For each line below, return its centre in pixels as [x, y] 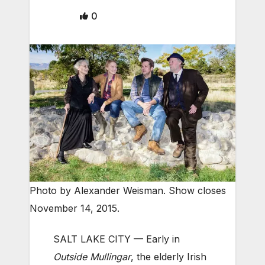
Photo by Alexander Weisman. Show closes [128, 191]
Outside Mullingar [92, 257]
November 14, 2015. [75, 209]
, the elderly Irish [169, 257]
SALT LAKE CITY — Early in [117, 239]
